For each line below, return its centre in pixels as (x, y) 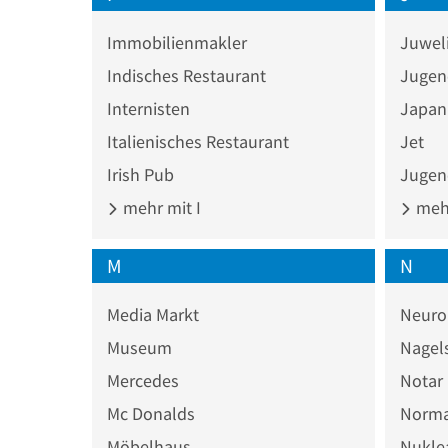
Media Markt (153, 314)
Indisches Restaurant (186, 75)
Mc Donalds (151, 413)
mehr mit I (160, 207)
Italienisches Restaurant (198, 141)
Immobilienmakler (177, 42)
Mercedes (143, 380)
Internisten (148, 108)
